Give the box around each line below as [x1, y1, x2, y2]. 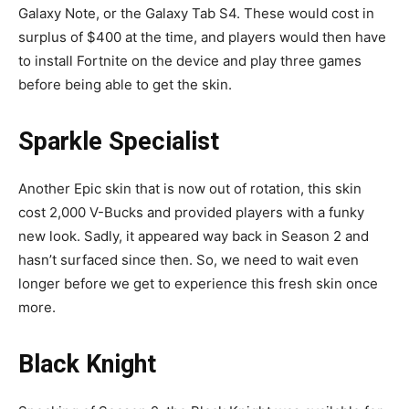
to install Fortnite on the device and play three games [18, 51, 362, 69]
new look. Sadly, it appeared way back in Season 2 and [18, 226, 369, 245]
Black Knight [18, 349, 156, 379]
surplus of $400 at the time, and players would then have [18, 27, 386, 46]
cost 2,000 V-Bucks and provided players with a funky [18, 203, 364, 221]
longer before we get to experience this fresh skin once [18, 274, 378, 292]
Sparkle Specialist [18, 126, 219, 156]
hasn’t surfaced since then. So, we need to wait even [18, 250, 359, 268]
